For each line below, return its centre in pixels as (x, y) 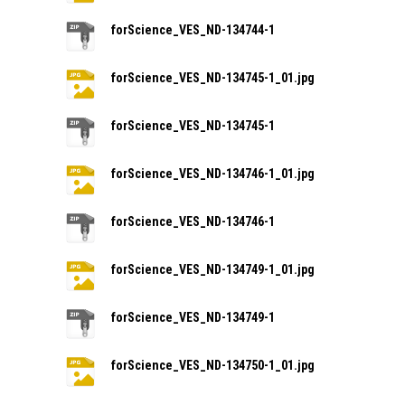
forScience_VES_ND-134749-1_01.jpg (213, 270)
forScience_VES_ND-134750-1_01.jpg (213, 366)
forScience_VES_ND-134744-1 (193, 30)
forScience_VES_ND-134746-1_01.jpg (213, 174)
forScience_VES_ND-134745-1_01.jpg (213, 78)
